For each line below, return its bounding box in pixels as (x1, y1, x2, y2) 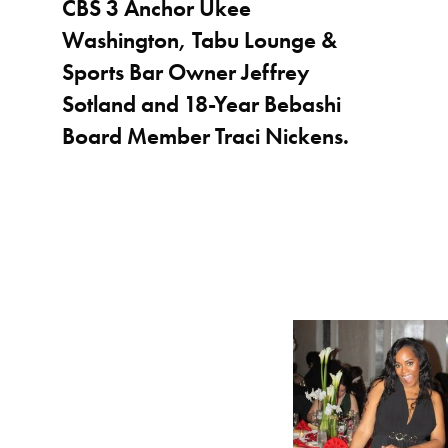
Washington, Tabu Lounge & (62, 25, 338, 56)
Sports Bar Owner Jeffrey (62, 57, 310, 88)
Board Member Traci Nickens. (62, 121, 350, 152)
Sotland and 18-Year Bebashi (62, 89, 342, 120)
